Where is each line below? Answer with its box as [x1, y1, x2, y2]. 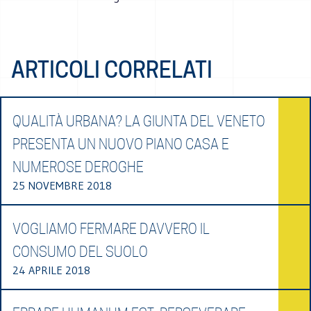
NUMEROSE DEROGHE [12, 158, 144, 176]
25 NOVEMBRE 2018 [12, 178, 112, 192]
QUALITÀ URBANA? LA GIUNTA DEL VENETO [12, 112, 265, 130]
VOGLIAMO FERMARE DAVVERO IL [12, 220, 210, 237]
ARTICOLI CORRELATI [11, 56, 212, 83]
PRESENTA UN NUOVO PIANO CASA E [12, 135, 229, 153]
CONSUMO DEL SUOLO [12, 243, 148, 260]
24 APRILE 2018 [12, 262, 90, 277]
